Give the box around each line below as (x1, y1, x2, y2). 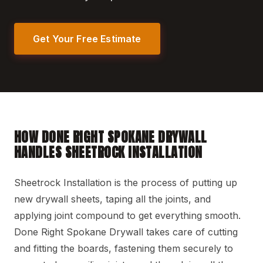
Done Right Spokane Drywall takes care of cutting (14, 226, 238, 238)
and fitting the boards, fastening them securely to (14, 242, 233, 255)
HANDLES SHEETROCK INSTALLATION (14, 143, 203, 163)
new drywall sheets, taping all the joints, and (14, 193, 211, 205)
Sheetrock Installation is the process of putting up (14, 177, 237, 189)
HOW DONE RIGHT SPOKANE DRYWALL (14, 127, 207, 147)
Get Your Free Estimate (33, 32, 141, 45)
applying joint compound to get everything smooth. (14, 210, 241, 222)
